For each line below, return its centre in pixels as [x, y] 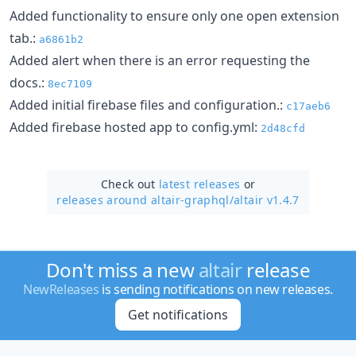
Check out [130, 184]
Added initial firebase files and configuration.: [148, 104]
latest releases [200, 184]
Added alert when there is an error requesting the [160, 60]
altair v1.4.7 [267, 199]
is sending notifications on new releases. [216, 289]
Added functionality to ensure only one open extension [174, 15]
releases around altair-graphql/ [145, 199]
